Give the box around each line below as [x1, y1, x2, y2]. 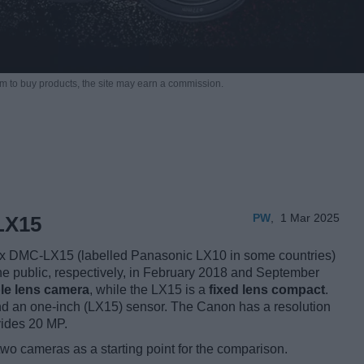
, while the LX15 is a [89, 283, 209, 297]
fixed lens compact [209, 283, 325, 297]
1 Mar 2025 [280, 211, 340, 225]
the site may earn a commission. [81, 78, 223, 90]
